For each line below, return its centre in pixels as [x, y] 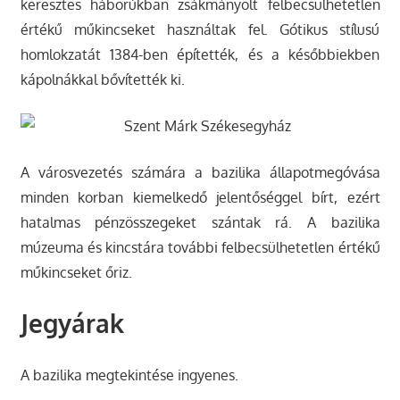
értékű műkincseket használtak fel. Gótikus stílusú [200, 29]
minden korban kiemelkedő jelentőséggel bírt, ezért [200, 197]
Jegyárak [72, 323]
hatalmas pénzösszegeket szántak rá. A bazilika [200, 222]
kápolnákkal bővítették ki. [102, 79]
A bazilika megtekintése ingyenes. [129, 375]
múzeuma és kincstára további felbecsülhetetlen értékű [200, 247]
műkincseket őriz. [76, 272]
